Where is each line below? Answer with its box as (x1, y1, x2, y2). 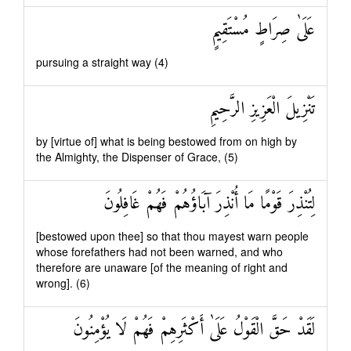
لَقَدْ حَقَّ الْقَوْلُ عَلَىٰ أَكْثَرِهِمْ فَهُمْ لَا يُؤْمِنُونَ (73, 315, 315, 346)
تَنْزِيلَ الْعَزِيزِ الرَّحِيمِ (209, 94, 315, 125)
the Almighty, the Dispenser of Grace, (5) (36, 149, 238, 165)
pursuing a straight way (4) (36, 54, 168, 70)
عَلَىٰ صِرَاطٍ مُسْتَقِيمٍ (212, 15, 315, 45)
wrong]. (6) (36, 275, 90, 291)
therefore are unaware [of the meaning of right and (36, 259, 288, 275)
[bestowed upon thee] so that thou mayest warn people (36, 228, 309, 244)
